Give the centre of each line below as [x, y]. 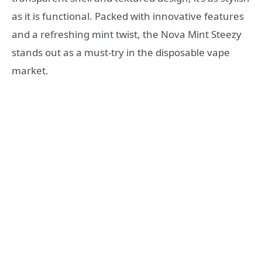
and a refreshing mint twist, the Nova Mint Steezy [127, 35]
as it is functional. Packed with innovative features [128, 16]
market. [30, 71]
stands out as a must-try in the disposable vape [121, 53]
